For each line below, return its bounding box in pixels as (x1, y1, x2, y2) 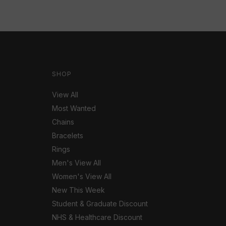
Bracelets (52, 131, 83, 140)
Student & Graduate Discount (52, 199, 148, 208)
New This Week (52, 185, 105, 194)
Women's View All (52, 172, 111, 181)
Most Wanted (52, 103, 96, 112)
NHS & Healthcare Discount (52, 212, 142, 221)
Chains (52, 117, 74, 126)
